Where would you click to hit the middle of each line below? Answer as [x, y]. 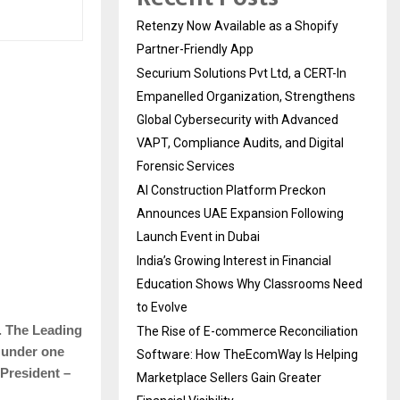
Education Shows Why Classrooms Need [250, 283]
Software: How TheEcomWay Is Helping [247, 354]
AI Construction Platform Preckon [231, 190]
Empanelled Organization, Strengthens [246, 96]
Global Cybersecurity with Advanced [237, 119]
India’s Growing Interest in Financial [234, 260]
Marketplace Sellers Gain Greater [229, 377]
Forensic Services [186, 166]
